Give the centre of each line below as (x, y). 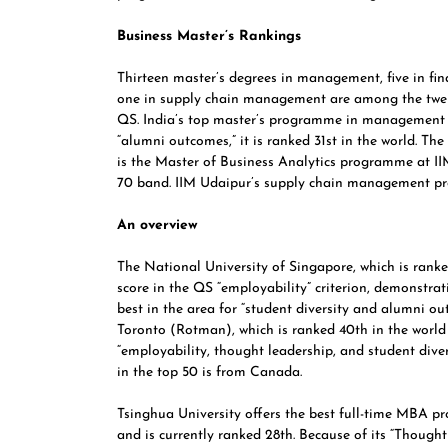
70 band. (146, 183)
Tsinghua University (179, 414)
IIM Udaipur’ (214, 183)
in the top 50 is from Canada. (209, 372)
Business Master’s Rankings (209, 36)
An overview (160, 225)
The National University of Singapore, (238, 267)
